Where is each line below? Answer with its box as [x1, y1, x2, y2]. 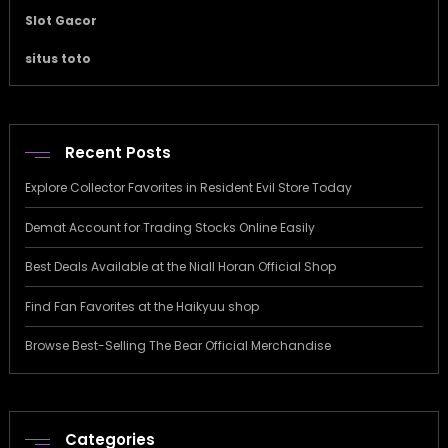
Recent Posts [65, 142, 171, 164]
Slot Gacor [25, 11, 97, 29]
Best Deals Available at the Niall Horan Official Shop [25, 258, 336, 276]
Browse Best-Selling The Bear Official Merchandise [25, 337, 331, 355]
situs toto [25, 49, 91, 67]
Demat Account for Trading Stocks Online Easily [25, 218, 315, 236]
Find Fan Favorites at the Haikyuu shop [25, 297, 259, 315]
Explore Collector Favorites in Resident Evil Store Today [25, 179, 352, 197]
